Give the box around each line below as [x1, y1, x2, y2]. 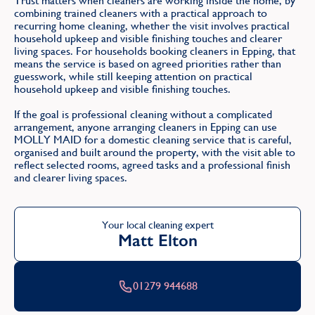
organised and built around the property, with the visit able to [14, 145, 295, 159]
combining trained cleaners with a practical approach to [14, 6, 267, 20]
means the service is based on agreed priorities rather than [14, 56, 281, 70]
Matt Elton [117, 229, 198, 250]
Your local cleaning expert [101, 218, 214, 231]
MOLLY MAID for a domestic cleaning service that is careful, [14, 132, 292, 146]
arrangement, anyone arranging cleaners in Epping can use [14, 120, 277, 134]
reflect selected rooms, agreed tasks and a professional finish [14, 157, 290, 172]
